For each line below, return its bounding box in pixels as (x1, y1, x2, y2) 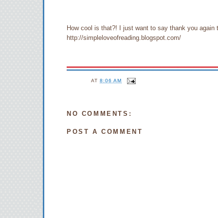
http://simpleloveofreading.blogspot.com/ (67, 34, 181, 41)
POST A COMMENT (67, 128, 143, 136)
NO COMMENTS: (67, 109, 132, 117)
